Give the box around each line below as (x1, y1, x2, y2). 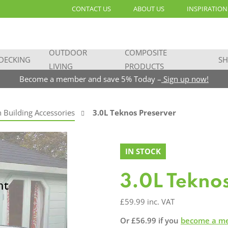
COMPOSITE (125, 47, 167, 58)
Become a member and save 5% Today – (19, 74, 161, 84)
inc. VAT (147, 196, 175, 207)
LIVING (48, 61, 73, 71)
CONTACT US (72, 4, 111, 13)
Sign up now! (161, 74, 209, 84)
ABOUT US (133, 4, 165, 13)
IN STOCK (125, 146, 161, 156)
